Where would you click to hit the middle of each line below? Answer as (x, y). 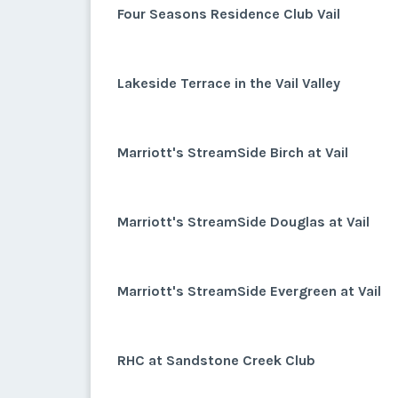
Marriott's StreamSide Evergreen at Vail (249, 291)
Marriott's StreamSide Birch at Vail (233, 152)
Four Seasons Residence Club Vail (229, 14)
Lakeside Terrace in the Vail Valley (229, 83)
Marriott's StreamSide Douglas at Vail (243, 222)
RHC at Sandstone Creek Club (216, 360)
